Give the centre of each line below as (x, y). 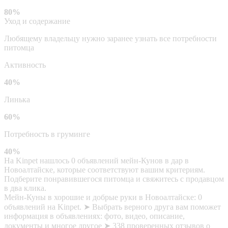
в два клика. (25, 188)
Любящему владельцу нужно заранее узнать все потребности (110, 38)
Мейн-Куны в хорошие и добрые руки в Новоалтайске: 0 (103, 197)
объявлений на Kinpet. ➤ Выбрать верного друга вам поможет (112, 207)
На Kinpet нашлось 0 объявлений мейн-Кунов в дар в (96, 160)
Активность (25, 65)
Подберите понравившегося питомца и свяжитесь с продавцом (114, 179)
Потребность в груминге (47, 134)
